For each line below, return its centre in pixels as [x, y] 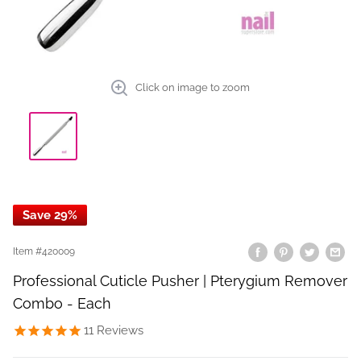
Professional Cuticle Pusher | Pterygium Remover [180, 280]
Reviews [118, 330]
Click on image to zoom [193, 88]
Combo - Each [62, 303]
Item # [27, 251]
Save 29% [50, 216]
